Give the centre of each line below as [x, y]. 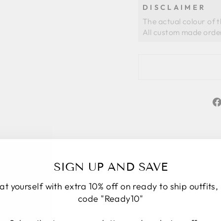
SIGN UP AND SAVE [110, 166]
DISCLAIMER [174, 7]
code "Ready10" [110, 198]
